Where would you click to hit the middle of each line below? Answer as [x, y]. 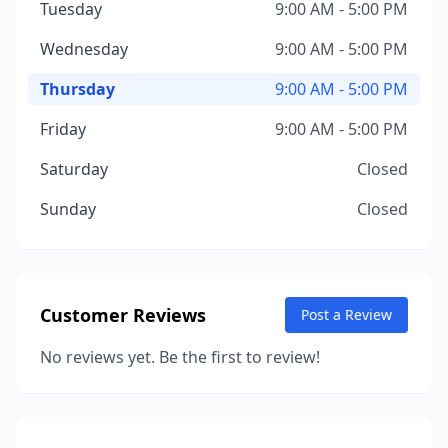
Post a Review [346, 314]
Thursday [77, 89]
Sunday [68, 209]
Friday [63, 129]
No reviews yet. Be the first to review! [180, 357]
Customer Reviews [123, 315]
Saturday [74, 169]
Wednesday [84, 49]
